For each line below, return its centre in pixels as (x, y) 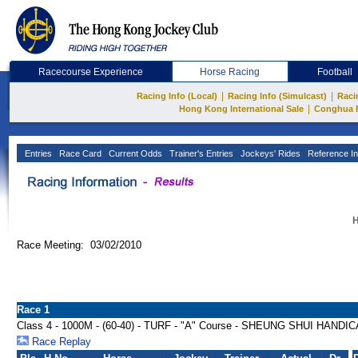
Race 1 (33, 310)
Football (335, 72)
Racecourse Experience (90, 72)
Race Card (79, 153)
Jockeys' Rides (269, 153)
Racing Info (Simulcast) (277, 96)
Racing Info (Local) (177, 96)
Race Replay (60, 342)
